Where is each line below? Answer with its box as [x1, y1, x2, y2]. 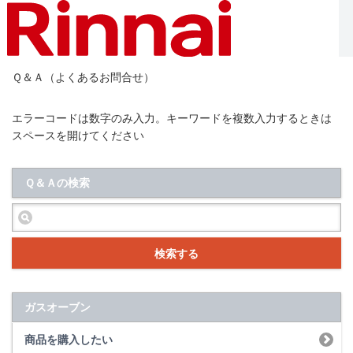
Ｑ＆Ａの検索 [24, 176, 90, 189]
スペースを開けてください [12, 128, 144, 142]
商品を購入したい [24, 333, 113, 346]
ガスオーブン [24, 301, 91, 314]
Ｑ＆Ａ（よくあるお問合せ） [12, 70, 154, 84]
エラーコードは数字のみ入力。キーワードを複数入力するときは [12, 111, 332, 124]
